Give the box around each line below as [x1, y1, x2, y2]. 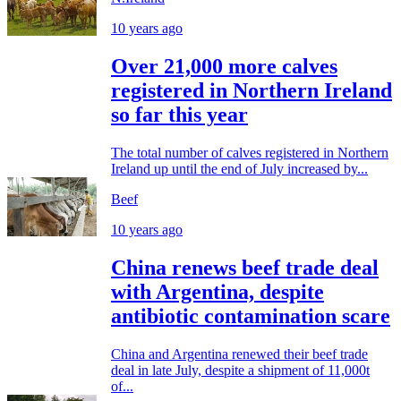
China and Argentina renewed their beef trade [111, 346, 368, 362]
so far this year [111, 102, 248, 126]
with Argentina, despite [111, 279, 324, 303]
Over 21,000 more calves [111, 54, 337, 78]
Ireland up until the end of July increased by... [111, 160, 368, 176]
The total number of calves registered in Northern [111, 144, 388, 160]
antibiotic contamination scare [111, 303, 390, 328]
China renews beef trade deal [111, 255, 379, 279]
